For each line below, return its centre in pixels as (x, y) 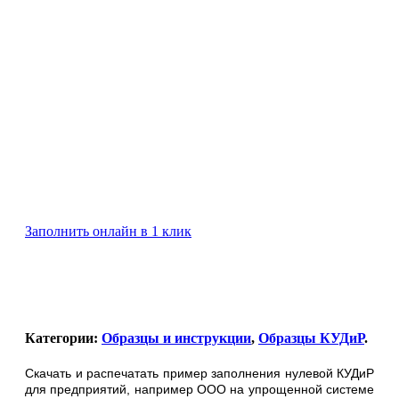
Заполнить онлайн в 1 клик (108, 231)
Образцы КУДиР (311, 338)
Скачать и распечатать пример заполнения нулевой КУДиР (199, 374)
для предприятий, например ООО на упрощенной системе (199, 390)
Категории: (63, 338)
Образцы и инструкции (176, 338)
